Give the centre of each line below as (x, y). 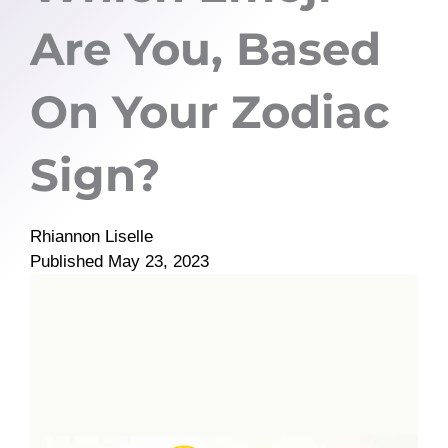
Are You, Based (205, 48)
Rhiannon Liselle (91, 236)
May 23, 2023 (158, 261)
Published (66, 261)
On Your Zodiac (210, 111)
